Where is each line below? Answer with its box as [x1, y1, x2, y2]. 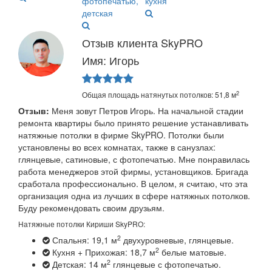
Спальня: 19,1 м [50, 234, 117, 246]
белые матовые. [159, 246, 226, 259]
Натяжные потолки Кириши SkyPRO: [18, 219, 145, 229]
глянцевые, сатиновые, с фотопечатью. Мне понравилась [18, 153, 250, 166]
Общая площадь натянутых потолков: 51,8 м [81, 89, 236, 100]
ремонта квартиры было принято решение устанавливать [18, 117, 248, 129]
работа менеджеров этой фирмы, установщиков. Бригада [18, 165, 248, 178]
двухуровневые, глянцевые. [121, 234, 234, 246]
